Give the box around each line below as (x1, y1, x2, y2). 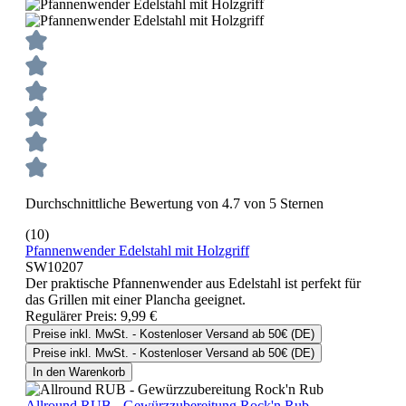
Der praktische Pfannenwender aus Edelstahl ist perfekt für (25, 275, 361, 292)
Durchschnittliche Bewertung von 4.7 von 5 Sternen (25, 196, 324, 212)
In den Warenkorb (33, 365, 125, 380)
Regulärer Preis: (25, 308, 121, 324)
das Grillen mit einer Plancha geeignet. (25, 292, 246, 308)
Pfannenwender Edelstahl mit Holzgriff (25, 243, 249, 259)
